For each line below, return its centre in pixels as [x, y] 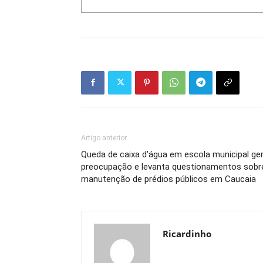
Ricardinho [187, 233]
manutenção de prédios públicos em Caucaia [168, 179]
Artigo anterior [104, 138]
